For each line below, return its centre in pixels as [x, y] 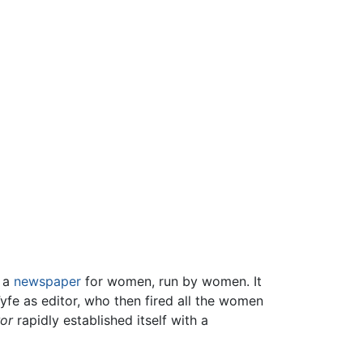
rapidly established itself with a [111, 320]
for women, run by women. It [171, 282]
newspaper [47, 282]
